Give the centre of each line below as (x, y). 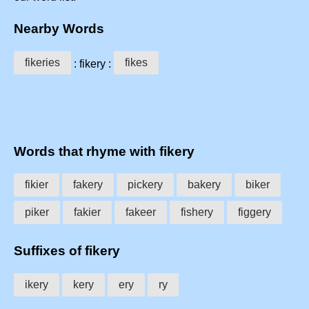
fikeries (42, 62)
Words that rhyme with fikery (104, 151)
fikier (37, 185)
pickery (145, 185)
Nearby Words (59, 29)
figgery (255, 212)
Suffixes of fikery (67, 250)
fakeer (141, 212)
